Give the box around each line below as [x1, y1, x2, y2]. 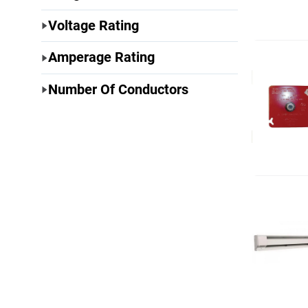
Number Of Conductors [48, 80, 189, 98]
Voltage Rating [48, 16, 140, 34]
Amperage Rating [48, 49, 155, 66]
